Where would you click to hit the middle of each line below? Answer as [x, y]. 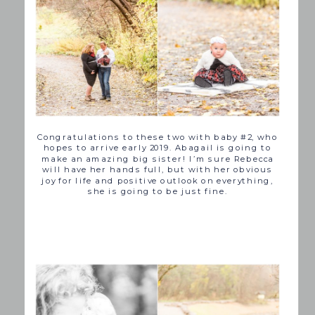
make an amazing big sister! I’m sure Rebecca [157, 159]
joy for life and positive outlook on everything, [158, 181]
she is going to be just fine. [157, 192]
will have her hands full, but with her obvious [157, 170]
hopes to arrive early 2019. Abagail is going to [158, 148]
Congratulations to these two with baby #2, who [157, 137]
